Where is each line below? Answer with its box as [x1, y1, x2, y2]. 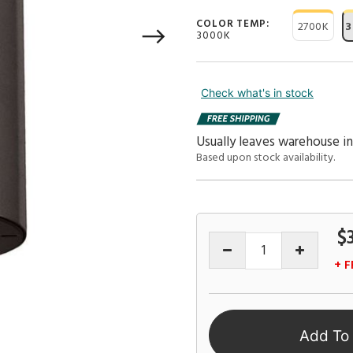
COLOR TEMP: [196, 16, 269, 32]
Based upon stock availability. [196, 148, 335, 167]
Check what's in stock [201, 86, 314, 99]
